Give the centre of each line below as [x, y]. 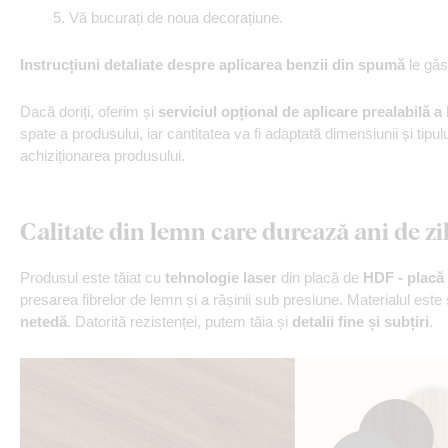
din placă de [320, 277]
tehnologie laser [221, 277]
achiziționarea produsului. [102, 155]
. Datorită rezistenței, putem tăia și [179, 321]
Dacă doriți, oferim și [89, 111]
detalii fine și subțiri [360, 321]
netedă [43, 321]
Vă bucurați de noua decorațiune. [176, 17]
